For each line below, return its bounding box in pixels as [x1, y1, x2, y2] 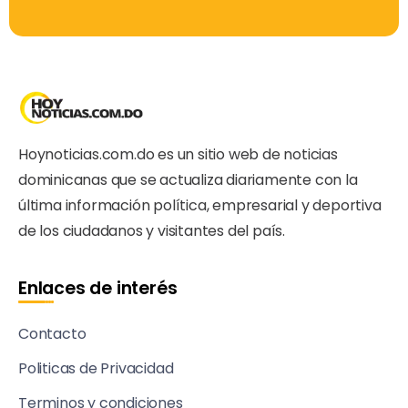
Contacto [18, 322, 87, 344]
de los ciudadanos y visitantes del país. [18, 219, 285, 241]
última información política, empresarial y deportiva [18, 194, 382, 216]
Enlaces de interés [18, 275, 178, 301]
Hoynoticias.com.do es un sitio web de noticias [18, 143, 338, 165]
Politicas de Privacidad [18, 357, 174, 379]
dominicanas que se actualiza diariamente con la [18, 168, 358, 190]
